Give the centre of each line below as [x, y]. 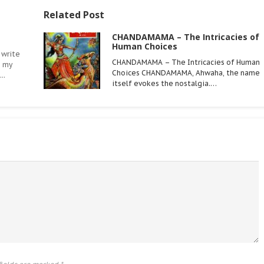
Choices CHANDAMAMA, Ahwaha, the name [186, 72]
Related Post [74, 14]
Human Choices [145, 46]
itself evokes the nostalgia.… [164, 83]
